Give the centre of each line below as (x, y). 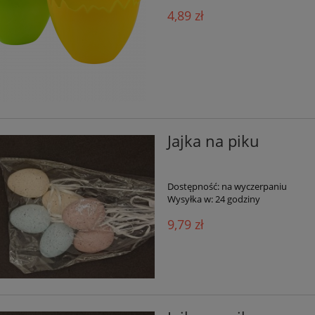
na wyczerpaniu (254, 186)
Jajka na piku (213, 141)
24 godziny (237, 199)
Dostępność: (193, 186)
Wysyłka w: (190, 199)
